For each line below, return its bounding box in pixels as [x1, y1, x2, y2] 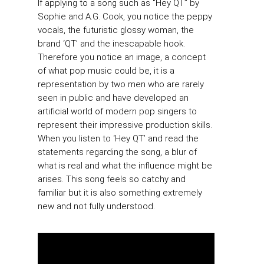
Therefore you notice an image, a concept [38, 52, 206, 63]
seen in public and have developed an [38, 93, 189, 104]
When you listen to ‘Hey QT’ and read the [38, 133, 199, 144]
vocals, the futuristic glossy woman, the [38, 25, 194, 36]
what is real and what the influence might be [38, 160, 212, 171]
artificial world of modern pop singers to [38, 106, 197, 117]
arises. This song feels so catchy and [38, 174, 186, 185]
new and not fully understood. [38, 201, 155, 212]
